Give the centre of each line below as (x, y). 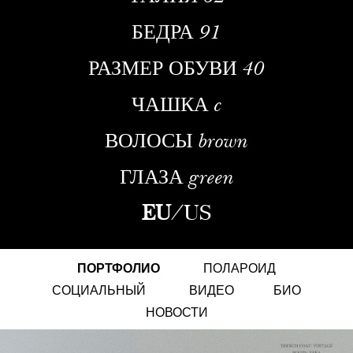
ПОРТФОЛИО (119, 268)
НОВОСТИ (176, 312)
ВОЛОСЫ (149, 140)
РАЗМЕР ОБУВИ (163, 67)
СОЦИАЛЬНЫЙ (99, 290)
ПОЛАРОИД (240, 268)
